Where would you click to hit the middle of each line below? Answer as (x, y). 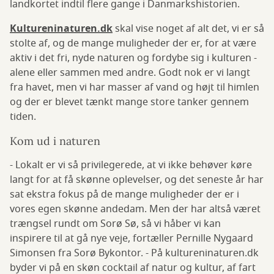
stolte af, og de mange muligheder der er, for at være (133, 44)
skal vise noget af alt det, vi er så (190, 29)
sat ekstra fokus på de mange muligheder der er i (124, 195)
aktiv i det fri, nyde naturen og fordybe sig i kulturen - (133, 58)
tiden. (23, 117)
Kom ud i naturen (55, 141)
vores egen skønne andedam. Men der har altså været (135, 209)
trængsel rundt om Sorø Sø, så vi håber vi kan (115, 224)
